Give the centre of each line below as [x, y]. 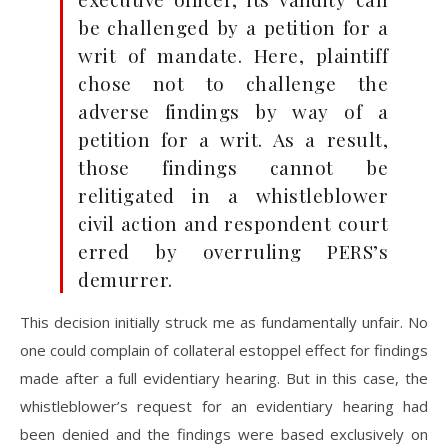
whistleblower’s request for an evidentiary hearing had [224, 406]
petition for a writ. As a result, [233, 139]
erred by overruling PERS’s [233, 251]
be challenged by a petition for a [233, 27]
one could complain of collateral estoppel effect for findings [224, 350]
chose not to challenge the [233, 83]
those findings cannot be [233, 167]
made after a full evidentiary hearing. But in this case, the [224, 378]
